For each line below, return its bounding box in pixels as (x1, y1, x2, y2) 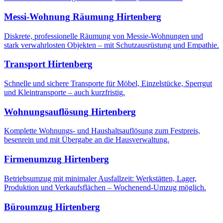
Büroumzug (4, 201, 53, 212)
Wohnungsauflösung (4, 106, 89, 117)
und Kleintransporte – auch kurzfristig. (4, 88, 125, 97)
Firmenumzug (4, 154, 62, 165)
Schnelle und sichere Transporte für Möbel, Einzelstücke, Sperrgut (4, 79, 212, 88)
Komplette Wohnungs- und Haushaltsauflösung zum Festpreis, (4, 126, 200, 135)
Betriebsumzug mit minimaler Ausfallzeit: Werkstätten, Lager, (4, 174, 197, 183)
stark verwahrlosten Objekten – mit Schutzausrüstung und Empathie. (4, 40, 219, 49)
